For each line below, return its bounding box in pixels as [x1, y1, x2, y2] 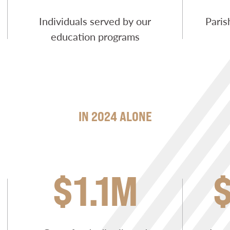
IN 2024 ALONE [78, 108, 152, 124]
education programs [50, 29, 140, 44]
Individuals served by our [39, 13, 151, 28]
